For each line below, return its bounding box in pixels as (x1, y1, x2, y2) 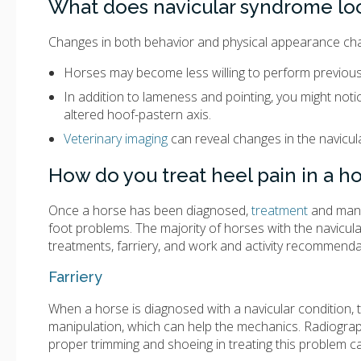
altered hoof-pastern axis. (64, 105, 212, 123)
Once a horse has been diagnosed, (48, 201, 248, 220)
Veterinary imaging (64, 129, 168, 147)
